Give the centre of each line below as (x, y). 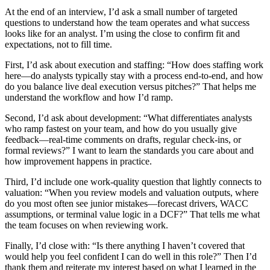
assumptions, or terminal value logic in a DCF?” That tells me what (132, 215)
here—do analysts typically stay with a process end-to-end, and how (134, 76)
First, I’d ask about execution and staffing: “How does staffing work (134, 65)
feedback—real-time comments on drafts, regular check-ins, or (123, 140)
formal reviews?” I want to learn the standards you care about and (129, 151)
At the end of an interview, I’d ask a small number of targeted (121, 12)
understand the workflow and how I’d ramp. (89, 98)
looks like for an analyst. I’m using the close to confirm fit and (122, 34)
